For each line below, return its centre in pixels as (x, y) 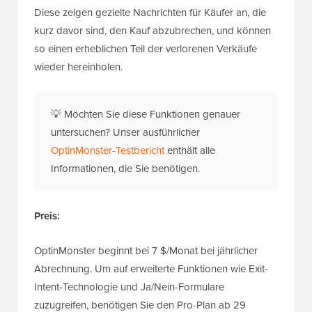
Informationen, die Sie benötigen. (125, 169)
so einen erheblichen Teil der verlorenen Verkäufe (146, 49)
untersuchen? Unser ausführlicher (125, 133)
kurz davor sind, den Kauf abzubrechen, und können (153, 31)
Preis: (47, 216)
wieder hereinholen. (78, 67)
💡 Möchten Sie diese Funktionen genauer (146, 115)
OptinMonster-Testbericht (108, 151)
